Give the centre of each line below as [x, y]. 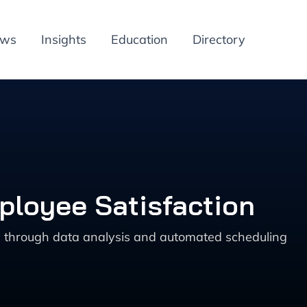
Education [139, 39]
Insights [64, 39]
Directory [219, 39]
